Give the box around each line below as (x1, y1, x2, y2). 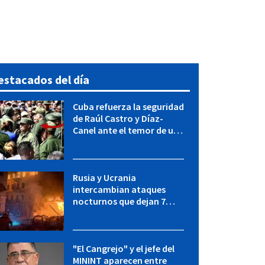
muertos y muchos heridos (72, 207, 184, 219)
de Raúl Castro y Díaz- (72, 112, 163, 124)
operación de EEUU (72, 136, 151, 148)
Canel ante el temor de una (72, 124, 184, 136)
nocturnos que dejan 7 (72, 195, 166, 207)
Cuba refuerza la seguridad (72, 101, 184, 112)
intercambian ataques (72, 183, 166, 195)
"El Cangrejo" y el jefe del (72, 243, 174, 254)
